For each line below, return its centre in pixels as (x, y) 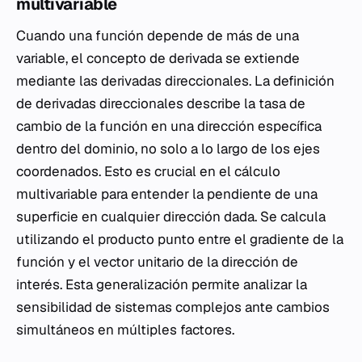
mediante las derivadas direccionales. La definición (175, 81)
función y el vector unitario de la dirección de (157, 262)
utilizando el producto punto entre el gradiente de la (180, 240)
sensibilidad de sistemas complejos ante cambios (173, 307)
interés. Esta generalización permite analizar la (162, 285)
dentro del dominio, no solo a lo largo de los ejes (168, 149)
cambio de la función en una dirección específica (169, 126)
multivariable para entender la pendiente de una (167, 194)
